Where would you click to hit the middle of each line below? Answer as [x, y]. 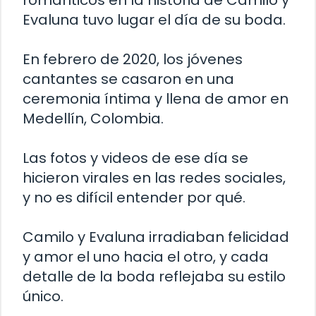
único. [43, 297]
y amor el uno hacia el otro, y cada [146, 257]
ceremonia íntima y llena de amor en [156, 99]
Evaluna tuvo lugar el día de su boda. [154, 20]
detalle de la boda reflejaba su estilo [154, 277]
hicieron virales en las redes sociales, [154, 178]
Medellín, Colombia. [93, 119]
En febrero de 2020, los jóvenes [133, 60]
